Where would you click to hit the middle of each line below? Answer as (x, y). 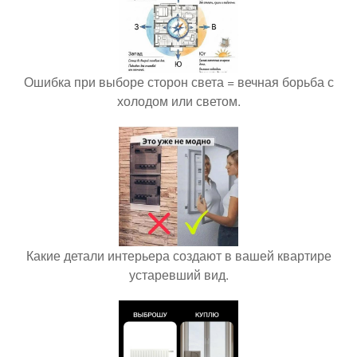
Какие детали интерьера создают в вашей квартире (178, 255)
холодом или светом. (178, 100)
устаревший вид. (178, 274)
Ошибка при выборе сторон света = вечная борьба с (178, 81)
